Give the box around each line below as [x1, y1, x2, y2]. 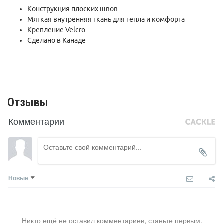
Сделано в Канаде [27, 36, 87, 45]
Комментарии [8, 114, 64, 128]
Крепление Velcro [27, 26, 85, 34]
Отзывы [7, 95, 48, 110]
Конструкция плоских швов [27, 5, 118, 13]
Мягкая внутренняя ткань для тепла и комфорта [27, 15, 185, 24]
